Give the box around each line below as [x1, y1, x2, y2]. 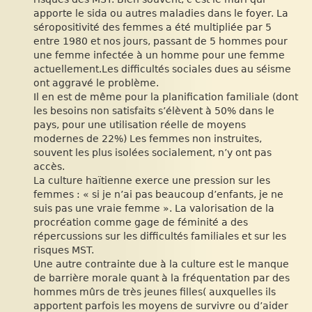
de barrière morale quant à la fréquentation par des [33, 272, 290, 283]
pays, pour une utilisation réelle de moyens [33, 119, 246, 130]
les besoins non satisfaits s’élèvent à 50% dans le [33, 105, 274, 116]
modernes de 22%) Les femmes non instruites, [33, 133, 262, 144]
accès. [33, 161, 65, 172]
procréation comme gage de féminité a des [33, 217, 248, 228]
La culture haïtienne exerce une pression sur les [33, 175, 270, 186]
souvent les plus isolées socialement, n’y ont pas [33, 147, 272, 158]
